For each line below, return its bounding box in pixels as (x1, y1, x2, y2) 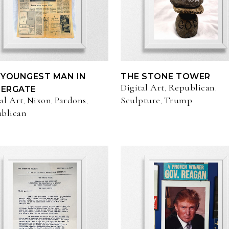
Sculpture (121, 95, 161, 106)
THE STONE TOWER (121, 72, 211, 82)
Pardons (55, 95, 86, 106)
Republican (168, 82, 215, 94)
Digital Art (121, 82, 165, 94)
